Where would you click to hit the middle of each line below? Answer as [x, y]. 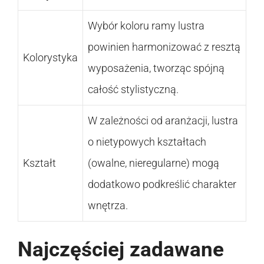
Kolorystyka [50, 58]
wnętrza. [108, 206]
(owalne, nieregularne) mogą [154, 163]
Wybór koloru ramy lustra [146, 26]
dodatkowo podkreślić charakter [162, 184]
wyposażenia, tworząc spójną [156, 68]
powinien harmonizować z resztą [164, 47]
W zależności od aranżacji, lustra [163, 121]
